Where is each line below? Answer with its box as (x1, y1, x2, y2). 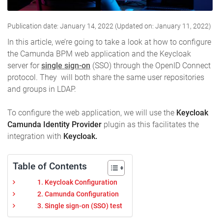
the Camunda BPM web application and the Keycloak (7, 49, 191, 59)
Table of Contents (13, 161, 87, 172)
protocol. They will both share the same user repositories (7, 73, 204, 82)
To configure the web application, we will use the (7, 108, 176, 118)
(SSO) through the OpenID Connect (90, 61, 211, 71)
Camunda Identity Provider (7, 120, 102, 130)
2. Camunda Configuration (37, 190, 119, 199)
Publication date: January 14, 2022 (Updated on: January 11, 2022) (7, 22, 211, 30)
